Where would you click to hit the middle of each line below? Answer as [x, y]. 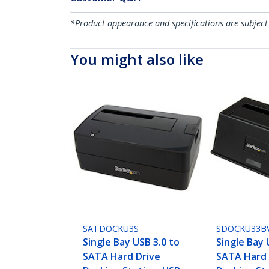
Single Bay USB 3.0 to [131, 242]
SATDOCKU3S [111, 229]
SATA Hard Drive [122, 257]
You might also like [137, 59]
